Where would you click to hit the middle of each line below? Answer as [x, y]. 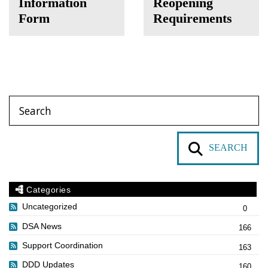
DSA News [42, 226]
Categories [47, 189]
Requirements [193, 19]
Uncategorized [50, 207]
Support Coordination [63, 245]
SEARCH [228, 148]
